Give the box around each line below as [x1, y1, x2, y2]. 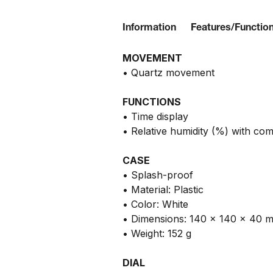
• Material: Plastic [122, 183, 204, 196]
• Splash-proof [122, 169, 194, 181]
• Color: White [122, 198, 189, 210]
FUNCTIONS [122, 96, 182, 108]
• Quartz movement [122, 66, 215, 79]
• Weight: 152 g [122, 227, 192, 239]
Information [122, 24, 177, 34]
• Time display [122, 110, 189, 122]
